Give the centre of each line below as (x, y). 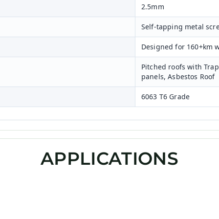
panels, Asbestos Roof (178, 77)
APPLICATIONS (109, 158)
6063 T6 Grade (166, 97)
